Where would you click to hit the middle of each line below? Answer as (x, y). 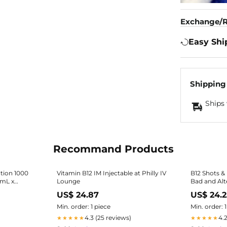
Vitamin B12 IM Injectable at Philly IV (111, 173)
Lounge (68, 181)
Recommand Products (113, 149)
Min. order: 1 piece (83, 207)
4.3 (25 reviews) (108, 218)
